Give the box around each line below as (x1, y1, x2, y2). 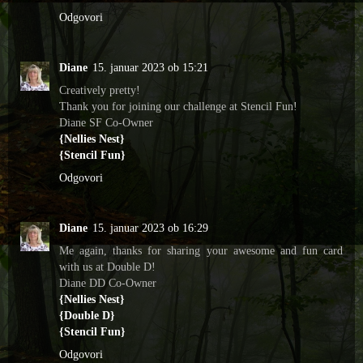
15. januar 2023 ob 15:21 (92, 61, 208, 75)
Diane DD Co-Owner (59, 276, 156, 290)
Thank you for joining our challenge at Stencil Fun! (59, 100, 297, 113)
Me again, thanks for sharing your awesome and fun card (59, 244, 343, 258)
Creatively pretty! (59, 83, 140, 97)
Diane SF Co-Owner (59, 116, 153, 130)
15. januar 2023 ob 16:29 (92, 221, 208, 235)
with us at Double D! (59, 260, 156, 274)
